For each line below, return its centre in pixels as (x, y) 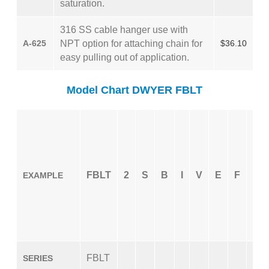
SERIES (38, 258)
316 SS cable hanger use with (124, 30)
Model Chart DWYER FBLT (134, 90)
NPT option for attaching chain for (131, 44)
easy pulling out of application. (125, 57)
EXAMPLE (43, 175)
